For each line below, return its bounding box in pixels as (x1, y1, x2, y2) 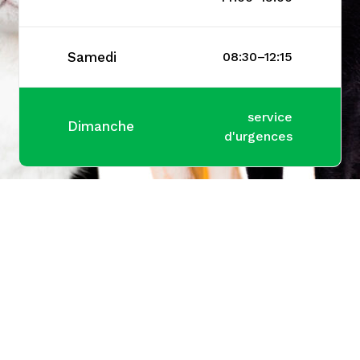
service (247, 108, 292, 125)
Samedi (67, 48, 117, 65)
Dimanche (67, 118, 134, 135)
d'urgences (224, 128, 292, 144)
